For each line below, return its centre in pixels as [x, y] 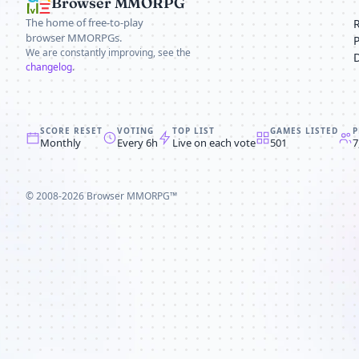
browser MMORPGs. [74, 38]
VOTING [135, 131]
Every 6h [137, 143]
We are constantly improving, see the [108, 52]
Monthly [61, 143]
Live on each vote [214, 143]
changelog [49, 67]
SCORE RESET [71, 131]
